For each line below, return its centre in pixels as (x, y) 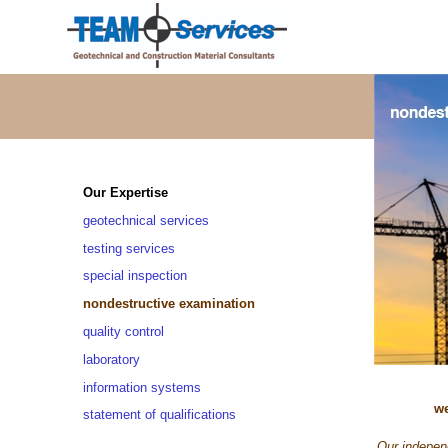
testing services (129, 248)
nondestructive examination (169, 304)
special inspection (135, 276)
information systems (142, 387)
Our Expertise (125, 192)
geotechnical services (146, 220)
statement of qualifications (159, 415)
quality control (123, 331)
